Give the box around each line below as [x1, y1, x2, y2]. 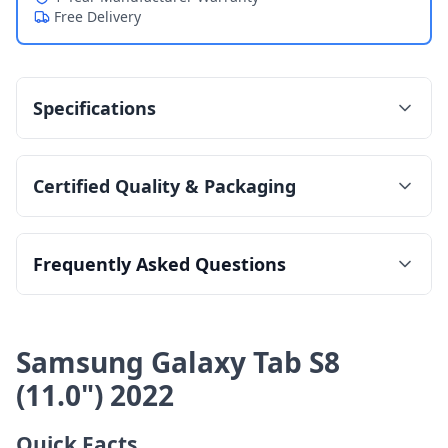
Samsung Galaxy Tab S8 [16, 342, 340, 381]
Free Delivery [54, 7, 141, 26]
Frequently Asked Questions [33, 252, 286, 276]
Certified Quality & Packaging [33, 174, 296, 198]
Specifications [33, 96, 156, 120]
